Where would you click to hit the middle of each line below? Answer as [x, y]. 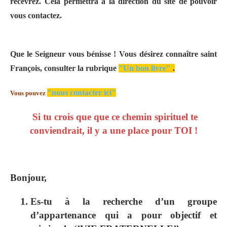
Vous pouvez [29, 93]
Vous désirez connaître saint [168, 54]
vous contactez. [36, 15]
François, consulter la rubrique [64, 68]
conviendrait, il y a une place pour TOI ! [113, 130]
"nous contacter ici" [82, 92]
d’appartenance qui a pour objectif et [124, 215]
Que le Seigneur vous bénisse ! [63, 54]
